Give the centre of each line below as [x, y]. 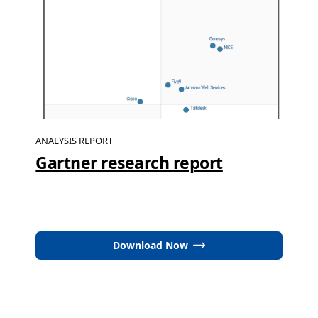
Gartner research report [129, 162]
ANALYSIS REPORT [75, 140]
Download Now [150, 245]
